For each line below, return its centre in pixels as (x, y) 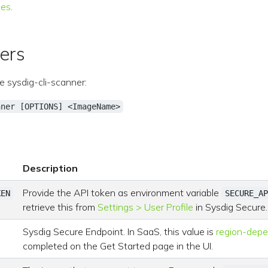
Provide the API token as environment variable (122, 193)
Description (51, 168)
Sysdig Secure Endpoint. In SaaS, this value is (120, 232)
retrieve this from (60, 207)
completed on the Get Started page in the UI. (118, 246)
